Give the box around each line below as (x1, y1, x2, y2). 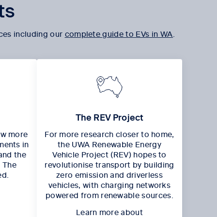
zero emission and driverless (56, 169, 163, 180)
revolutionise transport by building (45, 159, 174, 170)
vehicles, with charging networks (48, 179, 171, 190)
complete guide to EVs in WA (64, 28, 173, 39)
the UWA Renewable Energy (58, 139, 161, 150)
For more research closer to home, (45, 128, 174, 139)
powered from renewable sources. (46, 189, 173, 201)
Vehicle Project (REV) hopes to (52, 149, 167, 160)
